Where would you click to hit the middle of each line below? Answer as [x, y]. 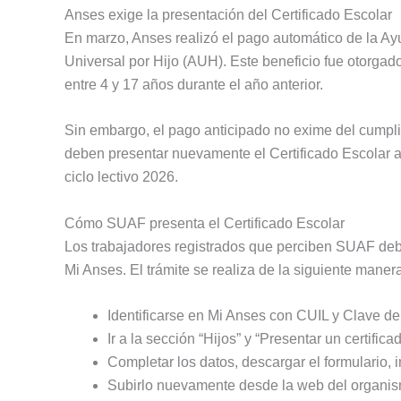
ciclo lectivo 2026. [121, 177]
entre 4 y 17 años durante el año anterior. [194, 84]
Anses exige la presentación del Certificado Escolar [228, 14]
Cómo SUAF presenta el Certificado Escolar [205, 223]
